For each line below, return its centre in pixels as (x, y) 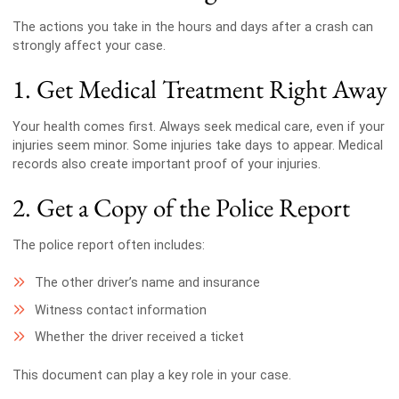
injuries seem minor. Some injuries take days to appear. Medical (197, 145)
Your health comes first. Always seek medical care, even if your (198, 126)
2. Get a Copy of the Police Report (181, 208)
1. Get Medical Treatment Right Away (199, 90)
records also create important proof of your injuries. (166, 164)
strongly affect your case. (89, 45)
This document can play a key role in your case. (151, 375)
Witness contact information (120, 310)
